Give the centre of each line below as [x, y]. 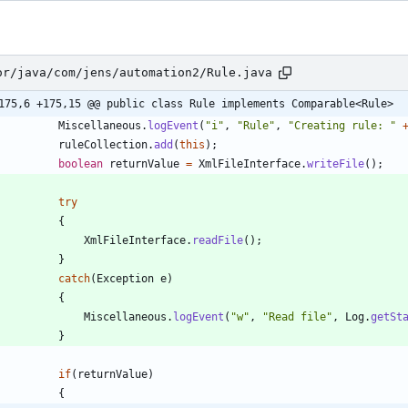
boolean [81, 163]
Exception [125, 278]
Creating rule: [342, 125]
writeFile [336, 163]
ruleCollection [103, 144]
